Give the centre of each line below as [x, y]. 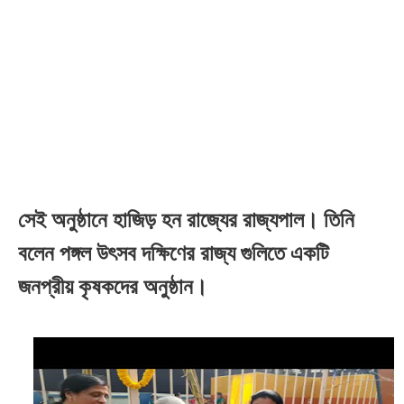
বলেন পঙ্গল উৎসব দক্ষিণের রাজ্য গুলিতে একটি [174, 253]
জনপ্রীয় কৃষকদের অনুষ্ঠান [106, 286]
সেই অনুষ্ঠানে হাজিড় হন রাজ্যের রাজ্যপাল [161, 220]
